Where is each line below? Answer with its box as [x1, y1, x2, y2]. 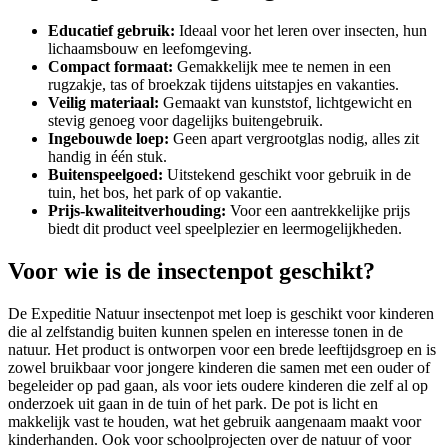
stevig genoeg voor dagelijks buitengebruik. [48, 112, 323, 130]
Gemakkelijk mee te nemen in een [173, 58, 391, 76]
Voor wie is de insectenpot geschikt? [8, 258, 375, 285]
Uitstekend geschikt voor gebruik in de [163, 166, 411, 184]
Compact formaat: [48, 58, 173, 76]
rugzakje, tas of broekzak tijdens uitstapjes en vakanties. [48, 76, 399, 94]
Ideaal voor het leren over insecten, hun [175, 22, 427, 40]
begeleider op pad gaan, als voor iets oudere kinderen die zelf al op [8, 377, 428, 394]
